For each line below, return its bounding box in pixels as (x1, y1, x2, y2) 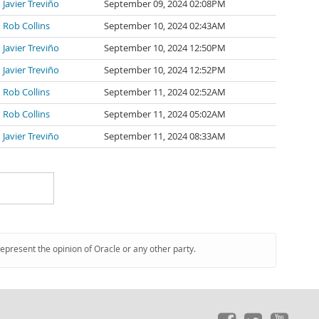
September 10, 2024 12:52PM (104, 64, 226, 76)
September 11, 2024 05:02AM (104, 108, 226, 120)
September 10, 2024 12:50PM (104, 42, 226, 54)
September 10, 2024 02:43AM (104, 20, 226, 32)
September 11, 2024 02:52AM (104, 86, 226, 98)
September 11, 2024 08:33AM (104, 130, 226, 142)
